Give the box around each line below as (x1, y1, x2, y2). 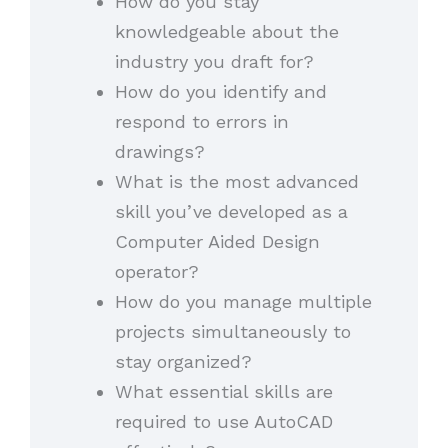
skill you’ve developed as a (114, 201, 348, 223)
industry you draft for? (114, 51, 314, 73)
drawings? (114, 141, 211, 163)
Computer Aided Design (114, 231, 320, 253)
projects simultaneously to (114, 321, 351, 343)
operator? (114, 261, 205, 283)
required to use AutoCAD (114, 411, 333, 433)
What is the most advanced (114, 171, 359, 193)
